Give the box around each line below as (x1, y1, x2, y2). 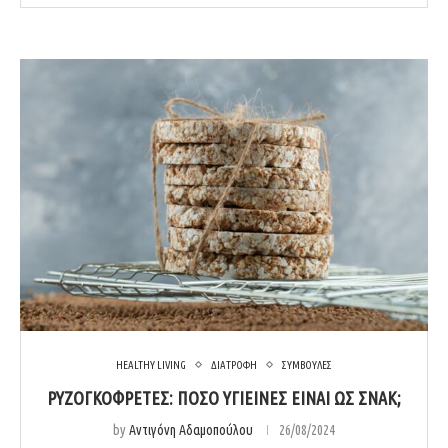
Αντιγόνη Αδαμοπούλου (129, 421, 253, 438)
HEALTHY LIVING (116, 358, 186, 371)
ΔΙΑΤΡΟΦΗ (211, 358, 257, 371)
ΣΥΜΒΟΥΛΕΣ (282, 358, 332, 371)
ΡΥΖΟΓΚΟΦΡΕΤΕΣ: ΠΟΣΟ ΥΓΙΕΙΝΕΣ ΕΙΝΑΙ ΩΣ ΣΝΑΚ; (47, 387, 401, 408)
